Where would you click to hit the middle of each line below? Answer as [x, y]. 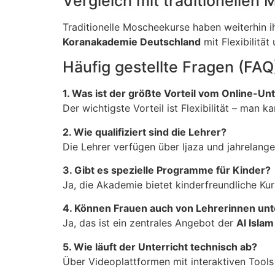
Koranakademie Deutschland [132, 41]
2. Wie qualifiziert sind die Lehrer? [145, 132]
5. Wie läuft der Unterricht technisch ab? [160, 246]
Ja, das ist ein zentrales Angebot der [149, 223]
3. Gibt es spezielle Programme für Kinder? [167, 170]
